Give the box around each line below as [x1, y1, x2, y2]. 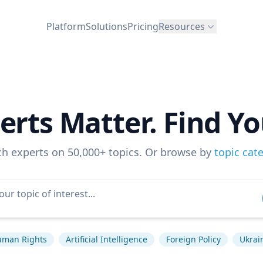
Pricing [127, 19, 159, 33]
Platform [46, 19, 86, 33]
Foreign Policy [166, 234, 221, 245]
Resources [159, 19, 205, 33]
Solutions [86, 19, 127, 33]
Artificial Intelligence [66, 234, 147, 245]
